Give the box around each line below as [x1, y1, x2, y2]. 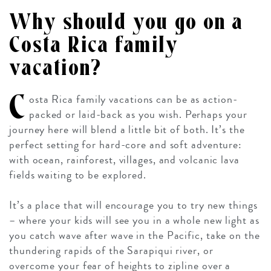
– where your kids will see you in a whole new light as [9, 212, 260, 228]
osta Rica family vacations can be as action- [28, 91, 238, 107]
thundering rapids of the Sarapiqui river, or [9, 242, 214, 258]
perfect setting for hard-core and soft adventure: [9, 136, 243, 152]
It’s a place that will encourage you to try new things [9, 197, 258, 213]
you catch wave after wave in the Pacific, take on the [9, 227, 260, 243]
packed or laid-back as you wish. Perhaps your [28, 106, 247, 122]
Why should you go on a [9, 9, 244, 34]
